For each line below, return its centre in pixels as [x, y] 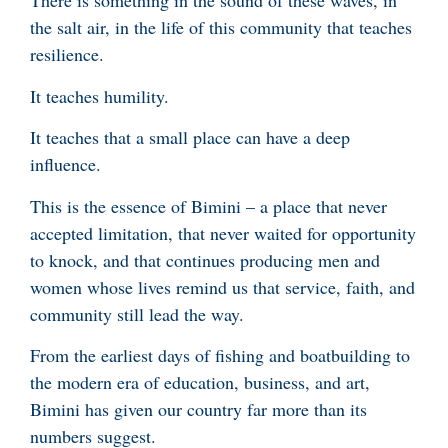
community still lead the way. [137, 313]
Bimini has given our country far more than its [198, 409]
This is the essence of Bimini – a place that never [208, 205]
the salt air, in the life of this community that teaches [221, 27]
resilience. [70, 54]
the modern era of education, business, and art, [200, 382]
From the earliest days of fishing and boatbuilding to [220, 355]
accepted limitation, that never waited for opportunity [223, 232]
